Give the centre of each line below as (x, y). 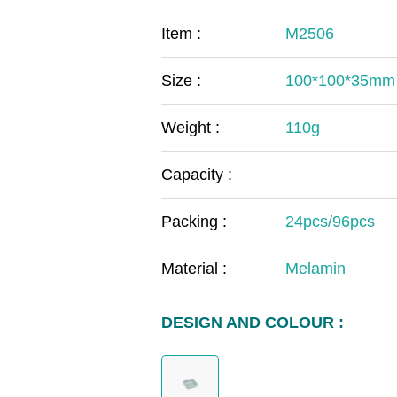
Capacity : (197, 174)
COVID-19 (146, 19)
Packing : (194, 221)
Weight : (191, 127)
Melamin (315, 268)
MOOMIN (142, 63)
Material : (194, 268)
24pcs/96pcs (330, 221)
